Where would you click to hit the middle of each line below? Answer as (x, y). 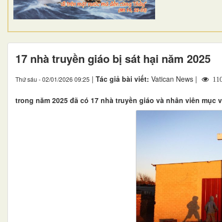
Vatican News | (175, 79)
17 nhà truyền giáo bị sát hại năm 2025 (113, 58)
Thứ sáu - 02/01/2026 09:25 (53, 79)
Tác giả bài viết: (123, 79)
